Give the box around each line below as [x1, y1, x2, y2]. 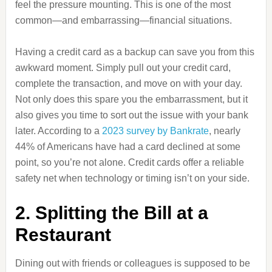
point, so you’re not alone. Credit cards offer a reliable [15, 157, 244, 168]
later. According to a [15, 126, 102, 136]
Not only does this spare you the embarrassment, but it [15, 94, 248, 104]
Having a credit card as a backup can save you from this [15, 47, 254, 57]
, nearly [208, 126, 240, 136]
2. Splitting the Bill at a [15, 203, 208, 223]
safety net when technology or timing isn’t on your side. [15, 173, 250, 183]
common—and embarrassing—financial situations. [15, 15, 232, 25]
